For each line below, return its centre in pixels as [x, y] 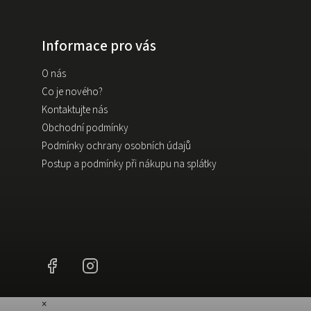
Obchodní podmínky [85, 128]
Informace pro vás [99, 45]
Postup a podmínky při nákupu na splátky [129, 164]
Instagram [122, 263]
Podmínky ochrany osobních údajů [116, 146]
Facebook [84, 263]
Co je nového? [72, 92]
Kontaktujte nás [75, 110]
